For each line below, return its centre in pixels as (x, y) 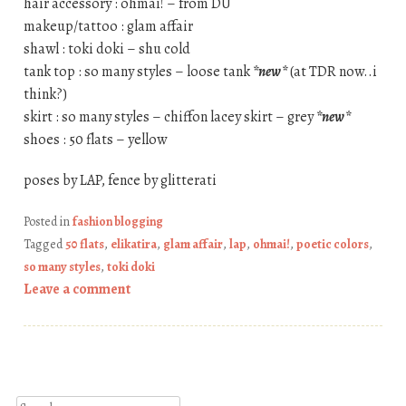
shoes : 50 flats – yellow (95, 139)
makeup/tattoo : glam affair (108, 26)
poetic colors (332, 244)
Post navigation (102, 382)
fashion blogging (117, 221)
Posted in (48, 221)
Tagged (44, 244)
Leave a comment (77, 289)
